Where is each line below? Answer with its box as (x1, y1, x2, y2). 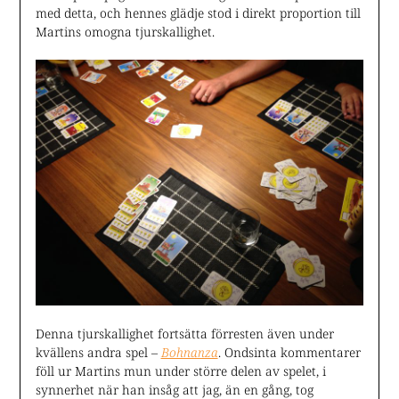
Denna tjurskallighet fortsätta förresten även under (35, 324, 334, 342)
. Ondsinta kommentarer (217, 343, 361, 361)
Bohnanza (160, 343, 218, 361)
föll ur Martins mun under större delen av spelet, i (35, 362, 326, 379)
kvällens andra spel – (35, 343, 161, 361)
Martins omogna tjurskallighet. (35, 22, 215, 40)
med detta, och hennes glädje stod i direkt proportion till (35, 4, 361, 21)
